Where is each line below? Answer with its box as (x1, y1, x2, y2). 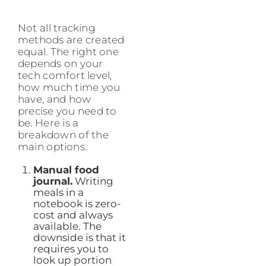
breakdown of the (18, 128, 109, 141)
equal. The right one (18, 45, 119, 58)
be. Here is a (18, 116, 79, 129)
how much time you (18, 81, 121, 93)
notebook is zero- (33, 197, 121, 210)
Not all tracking (18, 21, 96, 34)
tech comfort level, (18, 69, 112, 81)
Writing (72, 175, 113, 187)
